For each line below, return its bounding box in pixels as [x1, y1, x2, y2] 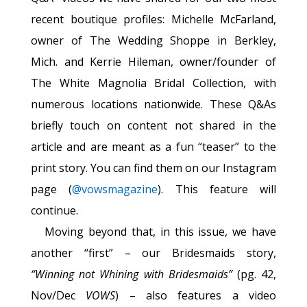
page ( [31, 181, 73, 197]
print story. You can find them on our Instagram [31, 160, 276, 175]
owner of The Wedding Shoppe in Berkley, [31, 32, 276, 48]
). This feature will [158, 181, 276, 197]
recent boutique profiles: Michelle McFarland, [31, 11, 276, 27]
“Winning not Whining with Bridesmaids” [31, 266, 232, 282]
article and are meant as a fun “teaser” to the [31, 138, 276, 154]
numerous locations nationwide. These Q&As [31, 96, 276, 112]
